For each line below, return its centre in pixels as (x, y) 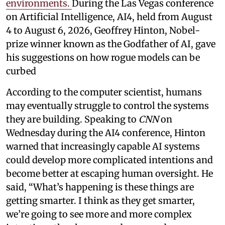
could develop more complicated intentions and (109, 160)
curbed (21, 71)
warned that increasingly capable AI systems (103, 146)
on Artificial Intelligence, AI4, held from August (109, 17)
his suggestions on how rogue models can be (103, 57)
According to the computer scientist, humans (104, 92)
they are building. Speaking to (72, 119)
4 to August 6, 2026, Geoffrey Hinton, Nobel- (103, 30)
